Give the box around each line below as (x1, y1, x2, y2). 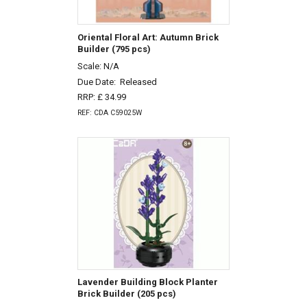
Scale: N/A (77, 60, 119, 71)
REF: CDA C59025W (77, 108, 142, 118)
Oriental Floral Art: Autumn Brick (77, 32, 219, 43)
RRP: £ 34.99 (77, 92, 126, 103)
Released (119, 76, 157, 87)
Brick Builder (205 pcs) (77, 288, 176, 299)
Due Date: (77, 76, 120, 87)
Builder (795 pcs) (77, 44, 151, 55)
